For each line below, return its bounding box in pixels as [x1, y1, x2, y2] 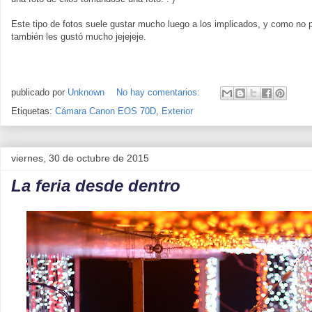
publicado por [11, 87, 68, 98]
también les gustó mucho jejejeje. [11, 31, 146, 42]
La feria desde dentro [11, 176, 180, 195]
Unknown [68, 87, 104, 98]
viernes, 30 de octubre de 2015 [11, 153, 149, 164]
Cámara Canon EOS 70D [55, 106, 156, 116]
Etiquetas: [11, 106, 55, 116]
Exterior [162, 106, 193, 116]
